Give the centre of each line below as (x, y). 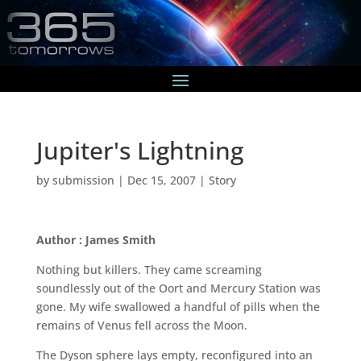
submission (83, 180)
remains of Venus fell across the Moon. (141, 325)
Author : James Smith (95, 239)
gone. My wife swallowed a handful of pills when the (178, 306)
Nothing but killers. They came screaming (149, 269)
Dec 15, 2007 (161, 180)
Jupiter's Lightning (139, 150)
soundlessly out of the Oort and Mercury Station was (178, 288)
